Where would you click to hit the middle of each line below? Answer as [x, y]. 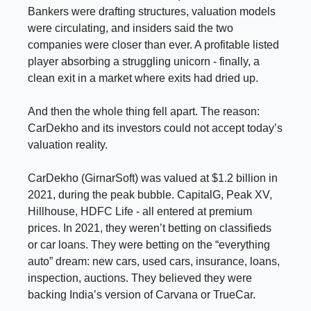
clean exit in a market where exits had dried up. [143, 78]
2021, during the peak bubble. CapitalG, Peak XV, [150, 195]
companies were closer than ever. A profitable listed [153, 45]
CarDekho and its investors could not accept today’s [155, 128]
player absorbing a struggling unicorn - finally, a [144, 62]
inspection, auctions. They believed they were [140, 278]
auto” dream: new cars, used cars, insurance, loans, [154, 262]
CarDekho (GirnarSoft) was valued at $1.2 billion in [153, 178]
